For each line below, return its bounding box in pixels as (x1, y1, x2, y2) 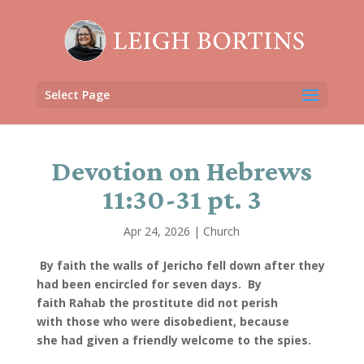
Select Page (44, 87, 110, 102)
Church (203, 223, 240, 239)
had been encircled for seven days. (36, 276, 245, 292)
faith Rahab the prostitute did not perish (36, 295, 278, 310)
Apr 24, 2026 (123, 223, 191, 239)
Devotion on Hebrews (51, 155, 313, 187)
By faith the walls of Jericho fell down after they (39, 258, 325, 273)
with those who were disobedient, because (36, 314, 289, 329)
